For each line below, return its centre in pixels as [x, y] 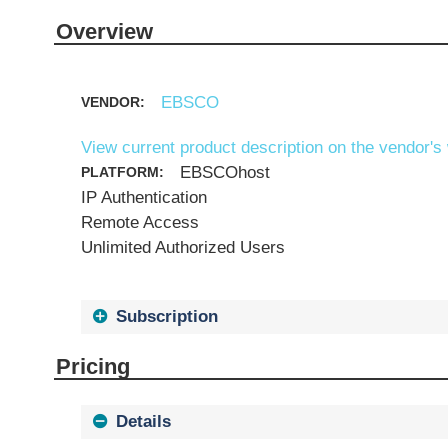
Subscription [167, 316]
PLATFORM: [125, 172]
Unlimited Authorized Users [183, 247]
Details [144, 421]
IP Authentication [144, 197]
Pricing [92, 366]
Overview [104, 31]
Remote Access [140, 222]
